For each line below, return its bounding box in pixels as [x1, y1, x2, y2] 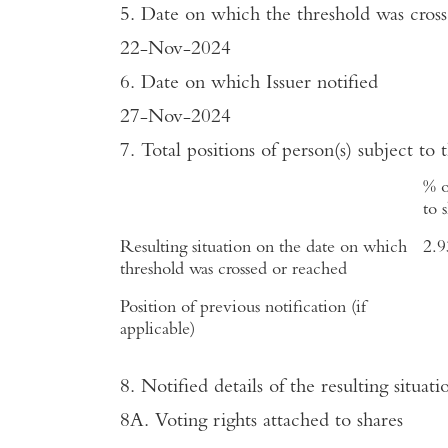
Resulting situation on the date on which [120, 239, 407, 257]
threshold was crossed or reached [120, 261, 347, 279]
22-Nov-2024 [120, 40, 231, 60]
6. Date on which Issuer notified [120, 74, 378, 94]
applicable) [120, 321, 195, 339]
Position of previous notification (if [120, 299, 366, 317]
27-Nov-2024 [120, 108, 231, 128]
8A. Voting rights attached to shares [120, 412, 403, 433]
